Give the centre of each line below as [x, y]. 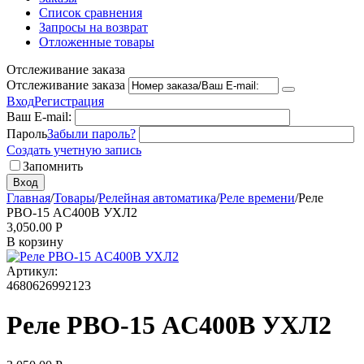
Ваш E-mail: [39, 117]
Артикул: [32, 271]
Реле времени [257, 198]
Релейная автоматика [157, 198]
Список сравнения [91, 13]
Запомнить [53, 166]
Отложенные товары [97, 42]
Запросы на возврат [93, 27]
